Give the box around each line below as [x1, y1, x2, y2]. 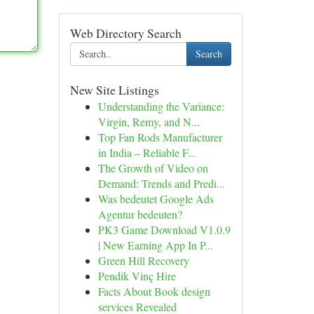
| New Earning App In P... [97, 238, 213, 252]
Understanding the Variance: [97, 99, 224, 114]
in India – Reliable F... [97, 145, 196, 160]
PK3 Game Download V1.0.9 [97, 222, 231, 237]
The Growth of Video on [97, 161, 208, 175]
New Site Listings [69, 81, 159, 98]
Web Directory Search [69, 25, 182, 41]
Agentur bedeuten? [97, 207, 182, 221]
